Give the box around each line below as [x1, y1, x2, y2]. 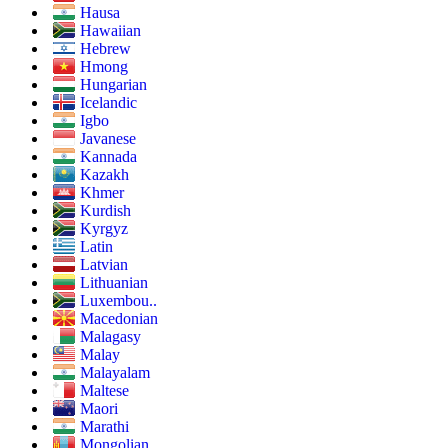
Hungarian [80, 75, 147, 93]
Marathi [80, 417, 129, 435]
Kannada [80, 147, 137, 165]
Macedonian [80, 309, 158, 327]
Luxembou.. [80, 291, 157, 309]
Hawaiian [80, 21, 141, 39]
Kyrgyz [80, 219, 128, 237]
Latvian [80, 255, 128, 273]
